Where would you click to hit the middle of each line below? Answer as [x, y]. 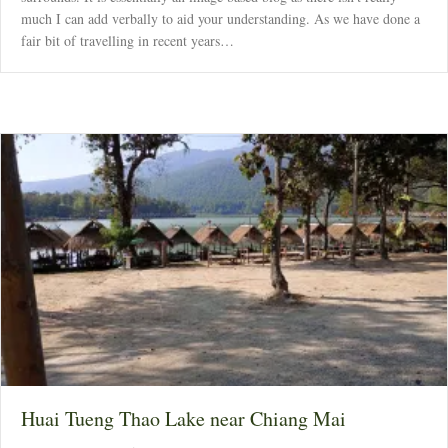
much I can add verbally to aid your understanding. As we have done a [220, 19]
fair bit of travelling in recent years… [127, 41]
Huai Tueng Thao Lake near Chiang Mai [183, 418]
